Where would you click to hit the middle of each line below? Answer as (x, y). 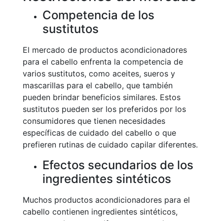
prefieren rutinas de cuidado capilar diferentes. (110, 145)
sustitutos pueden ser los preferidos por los (104, 109)
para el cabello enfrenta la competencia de (103, 62)
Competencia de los (98, 15)
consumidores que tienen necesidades (94, 121)
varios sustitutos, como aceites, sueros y (99, 74)
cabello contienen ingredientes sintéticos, (100, 212)
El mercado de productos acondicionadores (105, 50)
